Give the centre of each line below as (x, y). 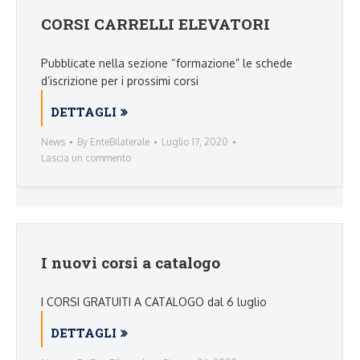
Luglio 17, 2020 (195, 142)
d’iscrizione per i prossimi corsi (120, 81)
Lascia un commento (86, 158)
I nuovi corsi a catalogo (131, 262)
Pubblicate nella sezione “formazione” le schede (167, 63)
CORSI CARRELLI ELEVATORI (155, 24)
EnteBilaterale (120, 142)
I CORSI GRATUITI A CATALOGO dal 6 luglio (154, 302)
